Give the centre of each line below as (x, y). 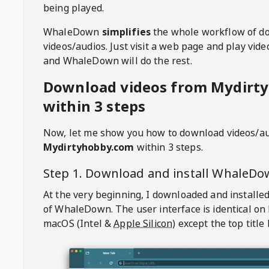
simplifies (126, 32)
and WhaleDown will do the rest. (118, 61)
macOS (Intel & (77, 223)
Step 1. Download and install (128, 173)
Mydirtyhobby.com (89, 147)
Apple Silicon (143, 223)
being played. (74, 8)
